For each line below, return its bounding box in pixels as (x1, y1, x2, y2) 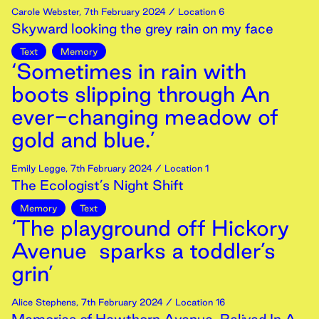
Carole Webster (11, 6, 79, 16)
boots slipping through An (11, 82, 270, 106)
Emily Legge (11, 163, 66, 173)
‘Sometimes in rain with (11, 59, 246, 83)
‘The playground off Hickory (11, 216, 289, 240)
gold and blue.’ (11, 127, 155, 152)
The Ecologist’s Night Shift (11, 177, 184, 193)
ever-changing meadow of (11, 105, 278, 129)
